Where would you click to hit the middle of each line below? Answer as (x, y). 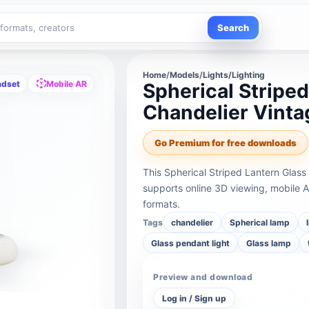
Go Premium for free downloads (226, 143)
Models (185, 75)
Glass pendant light (191, 243)
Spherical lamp (260, 222)
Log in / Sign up (195, 298)
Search (233, 28)
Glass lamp (269, 243)
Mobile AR (67, 83)
